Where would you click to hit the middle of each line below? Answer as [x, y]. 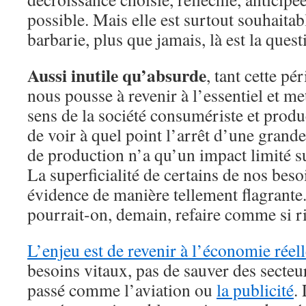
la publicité [255, 290]
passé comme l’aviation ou [122, 290]
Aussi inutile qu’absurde [117, 75]
